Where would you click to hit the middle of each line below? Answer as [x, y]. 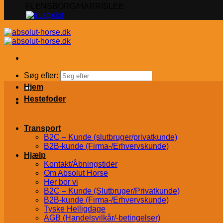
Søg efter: [41, 75]
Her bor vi [61, 182]
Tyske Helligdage [75, 209]
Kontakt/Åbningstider [81, 164]
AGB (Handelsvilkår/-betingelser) [102, 218]
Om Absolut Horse [76, 173]
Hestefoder [45, 99]
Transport [42, 128]
